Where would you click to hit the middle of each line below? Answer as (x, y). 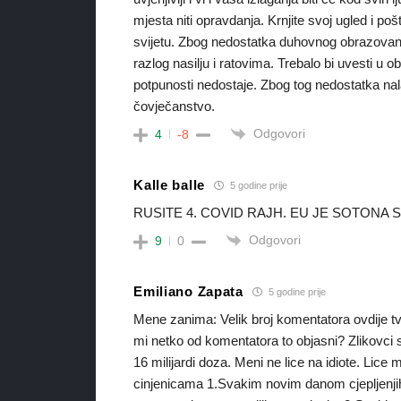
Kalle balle (169, 184)
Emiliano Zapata (188, 291)
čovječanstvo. (175, 106)
